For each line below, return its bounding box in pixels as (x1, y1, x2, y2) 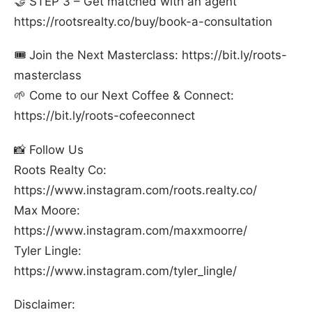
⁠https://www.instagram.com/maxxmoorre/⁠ (14, 223, 247, 237)
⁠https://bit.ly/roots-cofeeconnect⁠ (14, 109, 195, 123)
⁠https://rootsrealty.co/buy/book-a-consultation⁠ (14, 14, 272, 29)
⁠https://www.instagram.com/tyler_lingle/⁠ (14, 263, 237, 278)
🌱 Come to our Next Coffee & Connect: (14, 88, 234, 103)
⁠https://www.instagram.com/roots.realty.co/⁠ (14, 182, 257, 197)
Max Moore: (14, 203, 80, 217)
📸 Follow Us (14, 142, 84, 157)
